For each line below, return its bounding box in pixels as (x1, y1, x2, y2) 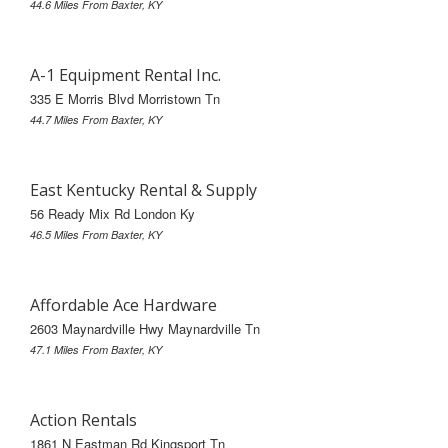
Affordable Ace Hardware (30, 293, 217, 316)
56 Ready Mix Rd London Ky (30, 203, 195, 223)
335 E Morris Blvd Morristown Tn (30, 88, 220, 108)
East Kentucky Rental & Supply (30, 178, 257, 201)
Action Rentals (30, 408, 137, 431)
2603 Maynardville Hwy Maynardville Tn (30, 318, 260, 338)
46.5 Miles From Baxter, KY (30, 226, 162, 242)
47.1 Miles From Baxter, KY (30, 341, 162, 357)
